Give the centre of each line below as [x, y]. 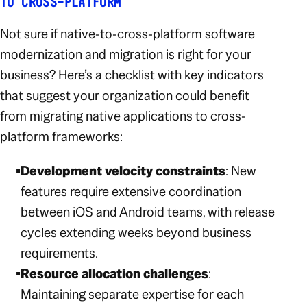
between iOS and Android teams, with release [148, 211]
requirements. [60, 253]
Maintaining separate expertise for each [133, 294]
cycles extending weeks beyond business [136, 232]
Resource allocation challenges [115, 273]
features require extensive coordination [131, 191]
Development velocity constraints [123, 170]
